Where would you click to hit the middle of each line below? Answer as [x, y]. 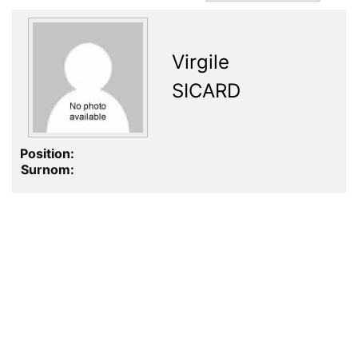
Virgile [201, 62]
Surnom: [48, 170]
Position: [47, 154]
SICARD [206, 91]
